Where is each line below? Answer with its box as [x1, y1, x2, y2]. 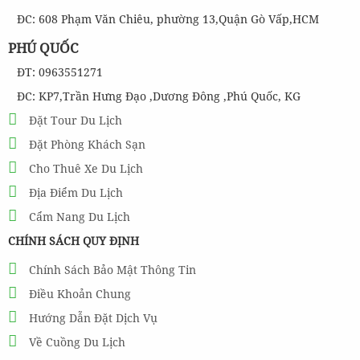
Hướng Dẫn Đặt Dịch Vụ [29, 310, 157, 325]
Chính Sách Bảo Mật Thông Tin [29, 262, 196, 277]
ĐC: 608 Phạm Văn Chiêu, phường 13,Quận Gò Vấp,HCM [17, 11, 319, 27]
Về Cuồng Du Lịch [29, 334, 125, 350]
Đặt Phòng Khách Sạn [29, 137, 145, 152]
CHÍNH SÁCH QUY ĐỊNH [8, 233, 139, 248]
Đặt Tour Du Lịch [29, 112, 122, 128]
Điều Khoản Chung [29, 286, 131, 301]
